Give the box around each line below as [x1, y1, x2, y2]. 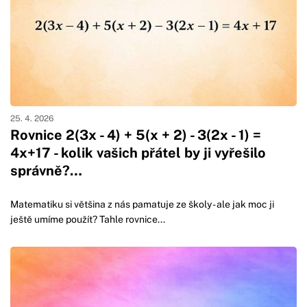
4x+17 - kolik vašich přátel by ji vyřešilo [10, 145, 266, 162]
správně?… [10, 162, 82, 180]
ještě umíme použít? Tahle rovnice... [10, 214, 165, 225]
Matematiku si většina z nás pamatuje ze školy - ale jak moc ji [10, 199, 274, 210]
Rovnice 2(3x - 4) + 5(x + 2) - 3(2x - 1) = [10, 127, 261, 144]
